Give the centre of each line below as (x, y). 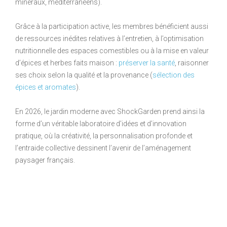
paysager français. (45, 160)
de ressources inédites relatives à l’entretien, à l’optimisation (109, 38)
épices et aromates (46, 87)
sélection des (174, 75)
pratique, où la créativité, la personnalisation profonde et (104, 136)
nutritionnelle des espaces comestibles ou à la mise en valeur (112, 50)
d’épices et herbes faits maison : (67, 63)
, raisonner (192, 63)
